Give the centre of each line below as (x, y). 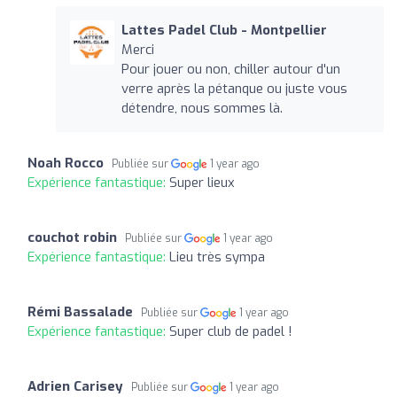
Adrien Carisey (75, 386)
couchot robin (72, 237)
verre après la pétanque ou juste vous (234, 88)
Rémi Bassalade (80, 311)
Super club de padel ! (231, 331)
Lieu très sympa (217, 257)
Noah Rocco (66, 163)
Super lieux (202, 182)
